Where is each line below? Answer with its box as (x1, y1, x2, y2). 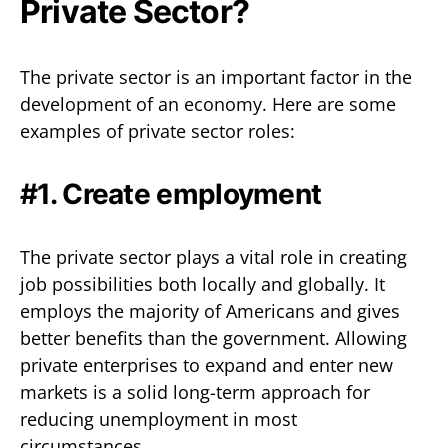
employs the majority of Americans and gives (20, 298, 400, 323)
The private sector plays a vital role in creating (20, 244, 407, 269)
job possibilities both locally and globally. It (20, 271, 385, 296)
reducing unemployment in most (20, 406, 297, 431)
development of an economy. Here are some (20, 91, 396, 116)
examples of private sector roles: (20, 118, 295, 143)
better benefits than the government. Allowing (20, 325, 407, 350)
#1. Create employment (20, 176, 322, 211)
